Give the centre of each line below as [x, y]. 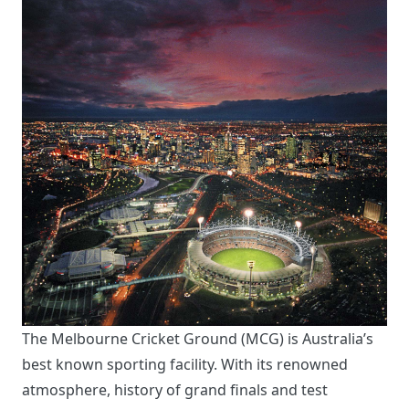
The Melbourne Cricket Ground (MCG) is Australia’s [198, 339]
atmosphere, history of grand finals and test [175, 390]
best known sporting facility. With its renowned [185, 365]
